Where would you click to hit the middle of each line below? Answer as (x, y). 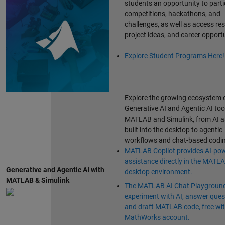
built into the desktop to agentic (173, 130)
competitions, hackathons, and (172, 14)
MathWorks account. (157, 218)
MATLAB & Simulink (37, 181)
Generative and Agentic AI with (55, 170)
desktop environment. (158, 172)
